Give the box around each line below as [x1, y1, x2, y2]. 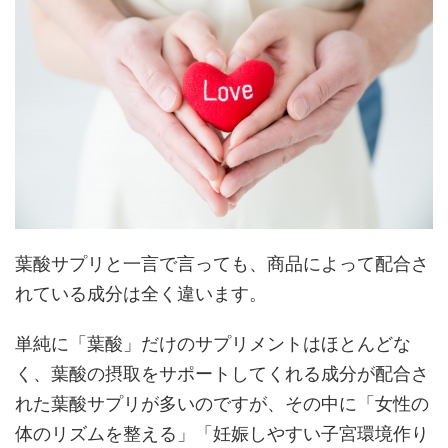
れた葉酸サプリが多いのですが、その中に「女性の [15, 392, 429, 414]
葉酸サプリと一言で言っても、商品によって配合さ [15, 252, 429, 274]
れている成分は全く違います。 [15, 282, 267, 304]
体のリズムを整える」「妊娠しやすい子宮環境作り [15, 422, 429, 444]
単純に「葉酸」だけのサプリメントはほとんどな [15, 332, 411, 354]
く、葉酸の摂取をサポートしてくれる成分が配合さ [15, 362, 429, 384]
